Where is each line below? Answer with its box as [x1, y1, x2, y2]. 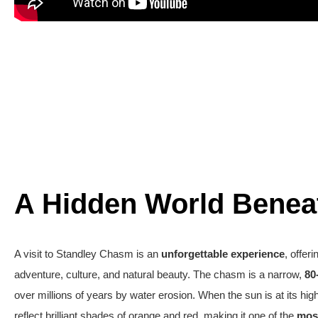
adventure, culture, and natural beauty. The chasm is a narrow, [14, 268, 305, 281]
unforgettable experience [161, 248, 285, 261]
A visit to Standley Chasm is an [14, 248, 161, 261]
